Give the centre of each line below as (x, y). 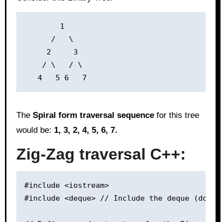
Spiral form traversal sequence (93, 115)
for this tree (176, 115)
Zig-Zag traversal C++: (101, 154)
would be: (35, 130)
